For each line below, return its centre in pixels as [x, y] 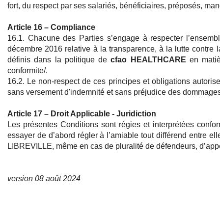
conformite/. [27, 71]
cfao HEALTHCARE [148, 60]
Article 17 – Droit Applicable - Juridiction [82, 114]
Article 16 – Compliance [51, 27]
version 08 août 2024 [44, 179]
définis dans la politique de [59, 60]
